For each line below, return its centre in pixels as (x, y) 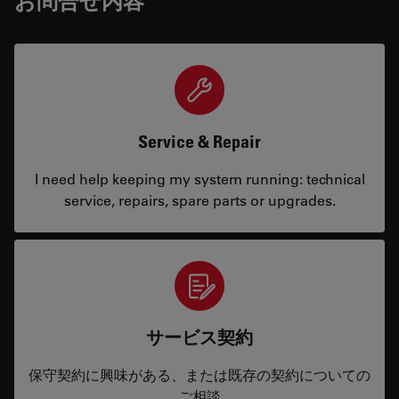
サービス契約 (199, 338)
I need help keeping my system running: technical (199, 179)
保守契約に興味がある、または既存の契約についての (199, 375)
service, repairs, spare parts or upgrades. (199, 200)
